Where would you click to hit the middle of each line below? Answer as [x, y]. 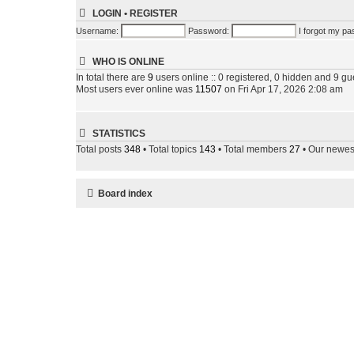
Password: [209, 31]
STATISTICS [118, 134]
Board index [125, 194]
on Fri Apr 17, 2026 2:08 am [282, 89]
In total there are [112, 77]
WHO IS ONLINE [127, 62]
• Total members [252, 150]
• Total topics [170, 150]
